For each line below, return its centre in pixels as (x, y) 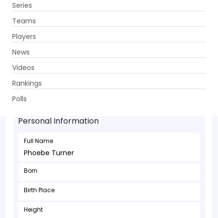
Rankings (27, 83)
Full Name (38, 141)
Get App (152, 15)
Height (33, 209)
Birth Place (39, 190)
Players (24, 36)
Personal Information (58, 121)
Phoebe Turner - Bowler (86, 84)
